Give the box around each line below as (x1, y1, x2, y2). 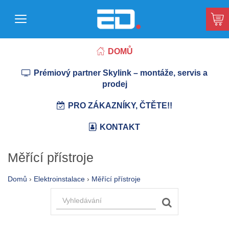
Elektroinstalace (34, 175, 85, 183)
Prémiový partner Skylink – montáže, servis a (34, 68, 208, 77)
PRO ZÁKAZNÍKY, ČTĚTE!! (68, 101, 172, 110)
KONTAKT (100, 123, 140, 131)
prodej (102, 80, 127, 88)
